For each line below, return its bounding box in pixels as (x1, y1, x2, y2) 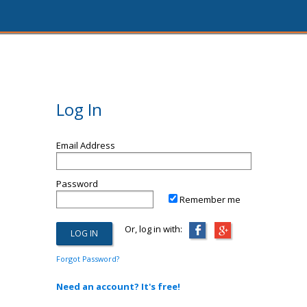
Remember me (180, 193, 241, 206)
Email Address (56, 139, 115, 151)
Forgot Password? (56, 254, 119, 264)
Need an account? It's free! (56, 280, 180, 293)
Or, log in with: (112, 223, 182, 235)
